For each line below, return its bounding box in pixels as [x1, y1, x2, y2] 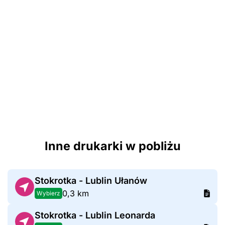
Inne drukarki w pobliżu [44, 139, 181, 154]
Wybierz [37, 189, 60, 197]
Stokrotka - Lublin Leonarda [34, 210, 155, 221]
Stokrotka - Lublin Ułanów [34, 175, 147, 186]
